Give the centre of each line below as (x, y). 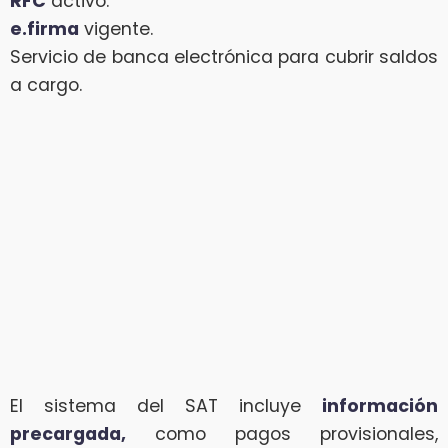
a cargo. (46, 84)
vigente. (116, 28)
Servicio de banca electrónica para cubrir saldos (224, 56)
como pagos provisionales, (282, 433)
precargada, (68, 433)
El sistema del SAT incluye (166, 405)
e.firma (44, 28)
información (380, 405)
